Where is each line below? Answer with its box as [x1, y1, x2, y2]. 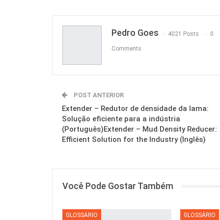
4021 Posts [168, 30, 199, 37]
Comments [111, 45, 141, 52]
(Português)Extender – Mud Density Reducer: [62, 125, 217, 134]
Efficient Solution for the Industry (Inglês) [62, 135, 206, 144]
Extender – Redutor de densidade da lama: [62, 104, 209, 113]
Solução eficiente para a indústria [62, 114, 180, 124]
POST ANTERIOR [72, 91, 124, 99]
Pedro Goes [111, 27, 159, 38]
